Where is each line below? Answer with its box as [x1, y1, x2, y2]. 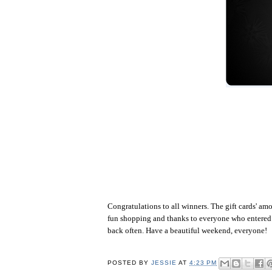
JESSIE [151, 259, 177, 267]
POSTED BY [107, 259, 152, 267]
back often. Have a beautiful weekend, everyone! [107, 225, 267, 235]
